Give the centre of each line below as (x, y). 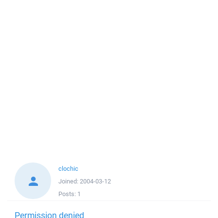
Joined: (69, 181)
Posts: (68, 194)
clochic (68, 169)
